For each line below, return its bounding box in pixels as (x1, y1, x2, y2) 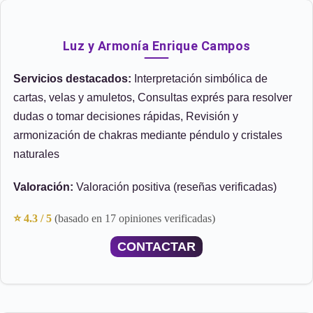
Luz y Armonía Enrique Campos (62, 38, 251, 53)
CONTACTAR (117, 240, 196, 254)
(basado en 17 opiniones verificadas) (54, 212, 215, 224)
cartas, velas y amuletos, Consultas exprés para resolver (13, 92, 292, 103)
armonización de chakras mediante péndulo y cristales (13, 129, 282, 141)
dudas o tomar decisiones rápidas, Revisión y (13, 110, 238, 122)
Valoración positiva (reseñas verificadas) (73, 181, 277, 193)
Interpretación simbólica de (131, 73, 268, 85)
